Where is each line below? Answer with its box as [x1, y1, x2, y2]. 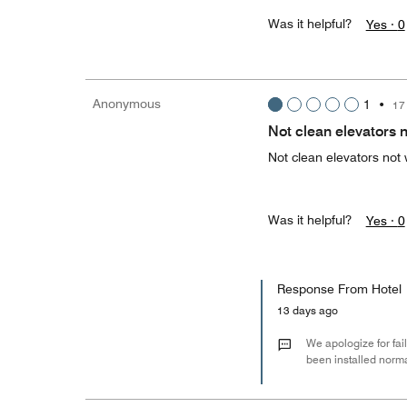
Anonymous [93, 96, 161, 111]
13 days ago [276, 303, 347, 317]
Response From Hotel [276, 282, 402, 296]
